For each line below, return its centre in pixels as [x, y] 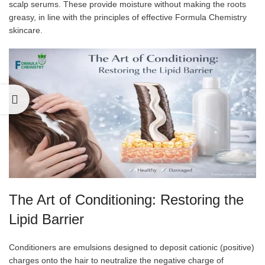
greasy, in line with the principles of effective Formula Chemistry [128, 17]
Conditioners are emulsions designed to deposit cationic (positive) [132, 247]
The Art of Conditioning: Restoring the [126, 199]
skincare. [26, 30]
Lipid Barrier [46, 219]
